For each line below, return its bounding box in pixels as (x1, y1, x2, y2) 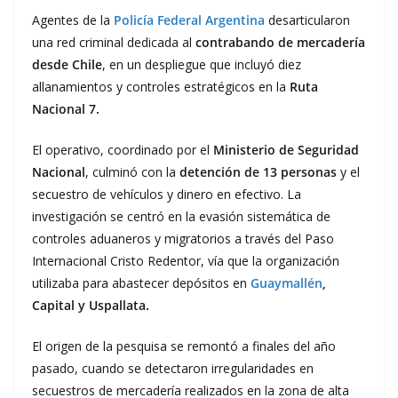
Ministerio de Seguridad (213, 141, 359, 158)
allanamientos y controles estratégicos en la (32, 78, 290, 95)
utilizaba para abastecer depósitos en (32, 275, 251, 291)
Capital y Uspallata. (32, 297, 149, 314)
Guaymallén (251, 275, 322, 291)
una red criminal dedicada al (32, 34, 195, 51)
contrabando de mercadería (195, 34, 365, 51)
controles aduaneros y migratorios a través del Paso (32, 230, 334, 247)
